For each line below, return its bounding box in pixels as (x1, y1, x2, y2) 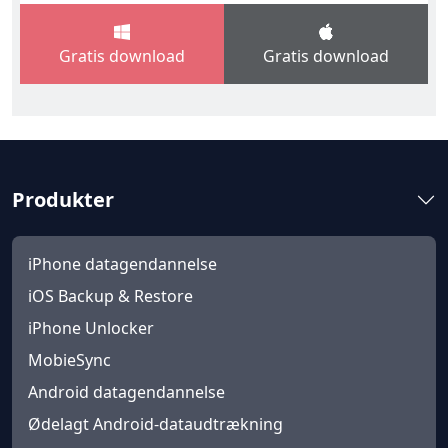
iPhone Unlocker (28, 317, 154, 340)
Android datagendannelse (28, 381, 225, 404)
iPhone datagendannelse (28, 253, 217, 276)
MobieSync (28, 349, 111, 372)
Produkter (12, 186, 114, 214)
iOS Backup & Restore (28, 285, 193, 308)
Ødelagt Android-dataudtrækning (28, 413, 283, 436)
